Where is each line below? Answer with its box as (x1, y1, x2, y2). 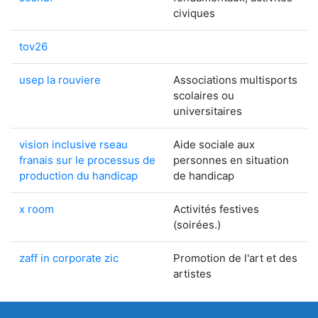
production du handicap (19, 169, 138, 182)
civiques (173, 6, 215, 20)
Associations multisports (173, 73, 297, 87)
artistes (173, 267, 212, 280)
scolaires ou (173, 89, 234, 102)
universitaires (173, 104, 242, 118)
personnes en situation (173, 153, 289, 167)
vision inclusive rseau (19, 138, 128, 151)
